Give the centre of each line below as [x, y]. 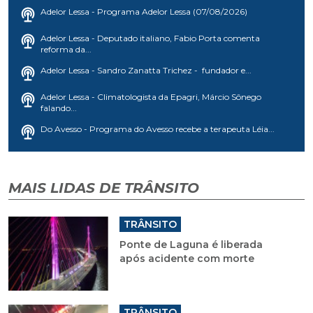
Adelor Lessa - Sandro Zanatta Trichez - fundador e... [146, 71]
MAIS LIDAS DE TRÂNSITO [104, 188]
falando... [59, 108]
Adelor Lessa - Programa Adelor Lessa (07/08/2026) [144, 12]
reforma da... [66, 50]
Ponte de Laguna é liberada [191, 245]
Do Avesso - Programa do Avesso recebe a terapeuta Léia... [158, 129]
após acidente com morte [187, 259]
